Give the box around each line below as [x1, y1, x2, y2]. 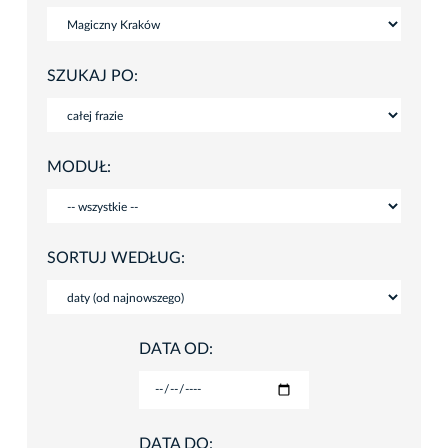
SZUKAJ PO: [47, 67, 138, 84]
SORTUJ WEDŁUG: [47, 249, 185, 266]
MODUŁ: [47, 158, 111, 175]
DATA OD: [139, 340, 213, 357]
